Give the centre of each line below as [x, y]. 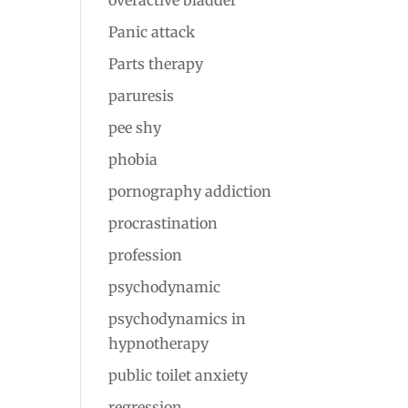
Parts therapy [156, 64]
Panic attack [152, 32]
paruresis [142, 96]
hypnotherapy [159, 343]
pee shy [135, 127]
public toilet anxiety [178, 375]
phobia [133, 159]
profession [146, 255]
